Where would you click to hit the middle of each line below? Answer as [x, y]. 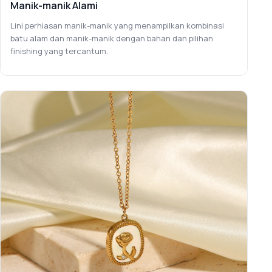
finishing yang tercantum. [59, 51]
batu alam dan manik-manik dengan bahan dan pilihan [112, 38]
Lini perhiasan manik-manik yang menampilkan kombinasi [117, 25]
